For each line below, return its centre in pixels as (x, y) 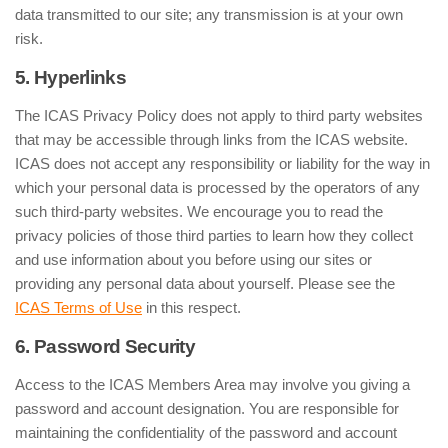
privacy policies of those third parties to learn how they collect (214, 235)
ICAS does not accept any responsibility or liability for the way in (222, 163)
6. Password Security (105, 346)
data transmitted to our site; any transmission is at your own (209, 14)
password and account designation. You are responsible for (207, 408)
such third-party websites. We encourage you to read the (199, 211)
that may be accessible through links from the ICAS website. (211, 139)
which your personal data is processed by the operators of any (217, 187)
